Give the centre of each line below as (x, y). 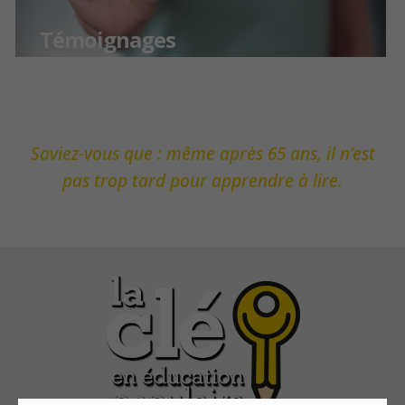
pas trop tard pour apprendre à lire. (202, 180)
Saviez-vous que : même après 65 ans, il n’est (202, 153)
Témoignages (108, 39)
